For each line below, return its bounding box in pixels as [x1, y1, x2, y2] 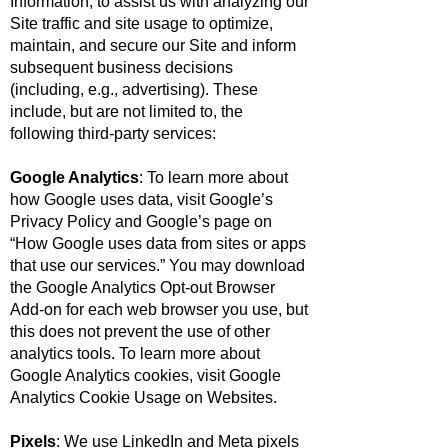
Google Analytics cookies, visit [10, 367, 229, 384]
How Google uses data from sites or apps [15, 235, 306, 252]
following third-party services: [10, 125, 216, 142]
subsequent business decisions [10, 59, 233, 76]
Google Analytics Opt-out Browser [36, 279, 275, 296]
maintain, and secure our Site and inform [10, 37, 296, 54]
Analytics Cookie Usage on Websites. [10, 389, 277, 406]
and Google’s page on [111, 213, 272, 230]
